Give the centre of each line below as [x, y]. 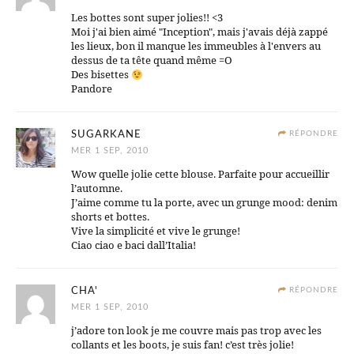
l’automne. [97, 188]
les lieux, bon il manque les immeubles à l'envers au [196, 46]
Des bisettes [101, 75]
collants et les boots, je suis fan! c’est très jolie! [183, 345]
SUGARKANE [106, 135]
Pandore [92, 89]
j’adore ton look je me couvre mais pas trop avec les [196, 331]
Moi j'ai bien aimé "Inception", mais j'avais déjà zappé [200, 32]
